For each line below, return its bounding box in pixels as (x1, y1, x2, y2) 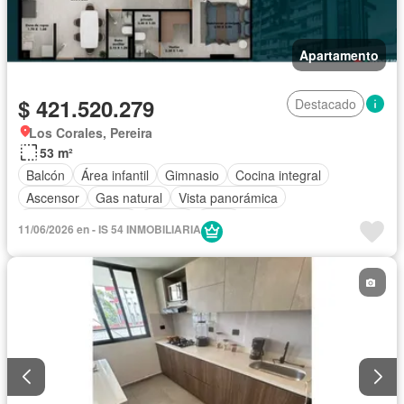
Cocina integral (235, 165, 321, 184)
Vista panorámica (179, 188, 278, 207)
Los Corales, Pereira (29, 124, 152, 142)
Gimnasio (165, 165, 219, 184)
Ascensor (26, 188, 79, 207)
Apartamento (299, 46, 379, 65)
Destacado (295, 95, 356, 114)
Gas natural (96, 188, 162, 207)
